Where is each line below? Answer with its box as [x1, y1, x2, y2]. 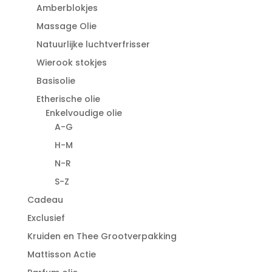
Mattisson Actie [27, 248, 96, 261]
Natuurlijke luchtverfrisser [36, 38, 150, 51]
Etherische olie [36, 93, 100, 106]
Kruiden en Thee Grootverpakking [27, 230, 177, 243]
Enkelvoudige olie [45, 107, 122, 120]
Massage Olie [36, 20, 97, 33]
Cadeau [27, 194, 63, 206]
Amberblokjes [36, 2, 98, 15]
